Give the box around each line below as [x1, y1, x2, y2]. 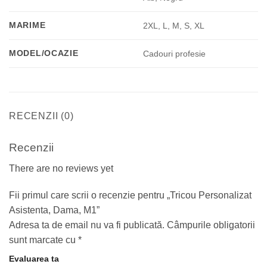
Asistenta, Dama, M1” [9, 205, 102, 216]
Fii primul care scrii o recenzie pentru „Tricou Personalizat [9, 190, 252, 201]
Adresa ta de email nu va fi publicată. [9, 220, 164, 231]
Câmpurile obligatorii [167, 220, 255, 231]
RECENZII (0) [9, 110, 74, 121]
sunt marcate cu [9, 235, 78, 246]
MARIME [9, 20, 46, 30]
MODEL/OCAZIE [9, 48, 79, 58]
